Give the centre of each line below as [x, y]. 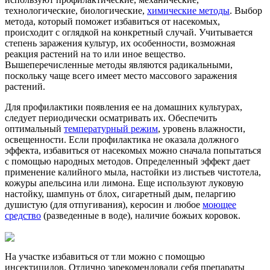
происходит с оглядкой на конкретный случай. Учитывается [129, 32]
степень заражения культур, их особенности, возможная [120, 43]
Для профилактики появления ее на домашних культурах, [124, 107]
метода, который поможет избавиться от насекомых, [112, 21]
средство [23, 215]
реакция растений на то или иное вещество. [95, 54]
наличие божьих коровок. [188, 215]
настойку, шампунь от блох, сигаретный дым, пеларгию [120, 193]
